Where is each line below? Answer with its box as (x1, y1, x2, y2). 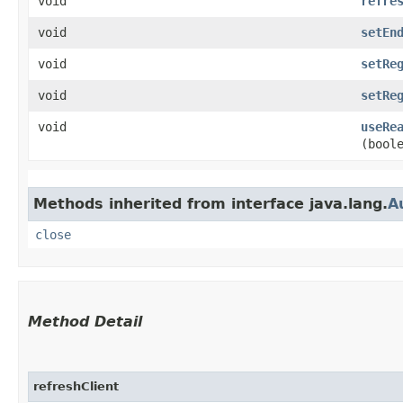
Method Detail (28, 312, 142, 330)
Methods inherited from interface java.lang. (33, 194, 388, 212)
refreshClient (33, 379, 119, 393)
